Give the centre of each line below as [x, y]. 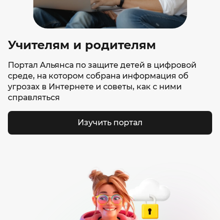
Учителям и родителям [82, 45]
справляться [34, 97]
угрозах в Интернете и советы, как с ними [95, 87]
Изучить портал [110, 123]
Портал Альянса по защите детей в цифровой [102, 65]
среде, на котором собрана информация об [98, 76]
